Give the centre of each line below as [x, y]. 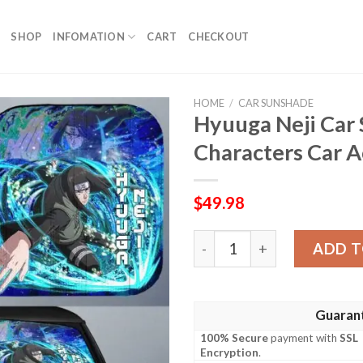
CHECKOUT [219, 36]
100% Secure [235, 338]
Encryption [230, 353]
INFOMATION [89, 36]
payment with [304, 338]
